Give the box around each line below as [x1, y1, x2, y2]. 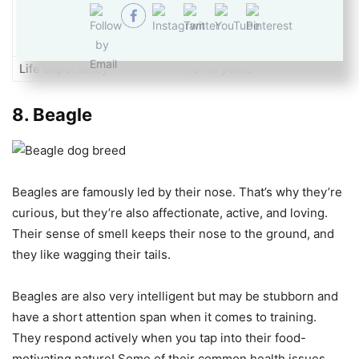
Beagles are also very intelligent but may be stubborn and [12, 288, 338, 304]
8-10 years [192, 60, 252, 76]
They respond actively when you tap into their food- [12, 329, 306, 345]
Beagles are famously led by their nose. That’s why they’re [12, 184, 342, 200]
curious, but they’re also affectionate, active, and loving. [12, 204, 328, 220]
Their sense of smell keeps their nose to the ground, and [12, 225, 334, 241]
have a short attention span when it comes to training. [12, 309, 317, 325]
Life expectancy [19, 60, 108, 76]
